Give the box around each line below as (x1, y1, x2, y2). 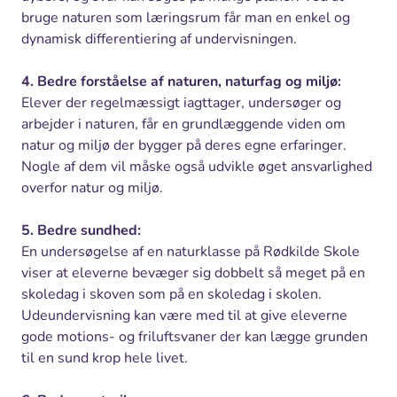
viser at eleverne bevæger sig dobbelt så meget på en (21, 262, 365, 283)
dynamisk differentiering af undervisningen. (21, 28, 297, 49)
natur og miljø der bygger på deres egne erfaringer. (21, 135, 346, 155)
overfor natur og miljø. (21, 177, 163, 198)
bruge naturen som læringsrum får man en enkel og (21, 7, 350, 27)
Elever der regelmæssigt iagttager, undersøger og (21, 92, 341, 113)
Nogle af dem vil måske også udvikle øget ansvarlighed (21, 156, 372, 176)
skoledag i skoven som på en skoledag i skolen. (21, 284, 322, 304)
